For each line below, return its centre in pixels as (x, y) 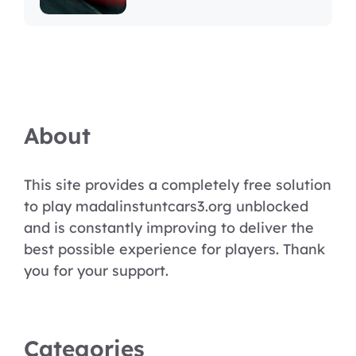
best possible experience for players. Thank (174, 249)
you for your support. (96, 271)
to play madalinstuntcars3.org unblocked (166, 206)
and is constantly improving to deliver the (169, 228)
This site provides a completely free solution (178, 185)
